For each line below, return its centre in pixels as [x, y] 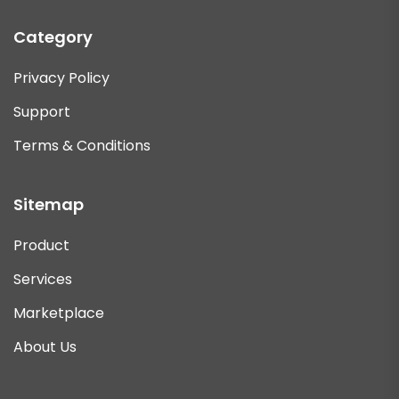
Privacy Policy [61, 78]
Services [43, 280]
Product [41, 246]
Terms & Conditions [82, 146]
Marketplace [59, 313]
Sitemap [49, 205]
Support [42, 112]
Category [53, 37]
